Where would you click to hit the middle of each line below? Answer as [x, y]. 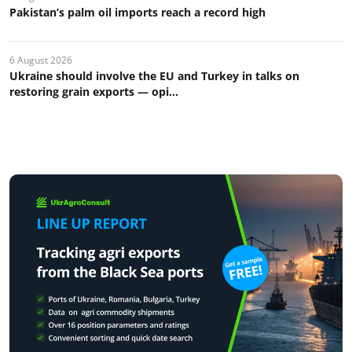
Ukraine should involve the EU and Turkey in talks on [154, 75]
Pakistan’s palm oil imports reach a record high [137, 12]
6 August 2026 [41, 60]
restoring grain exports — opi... [94, 91]
